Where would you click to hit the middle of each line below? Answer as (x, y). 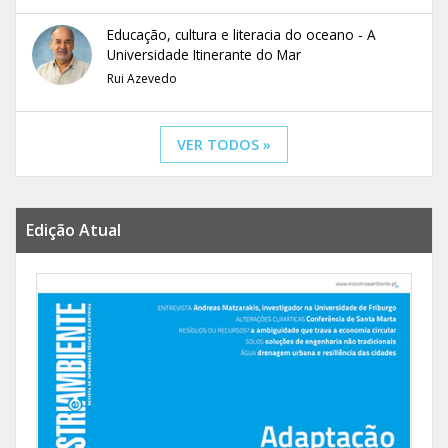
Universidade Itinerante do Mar (204, 54)
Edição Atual (73, 229)
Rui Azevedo (142, 78)
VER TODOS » (224, 144)
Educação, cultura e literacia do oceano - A (241, 34)
